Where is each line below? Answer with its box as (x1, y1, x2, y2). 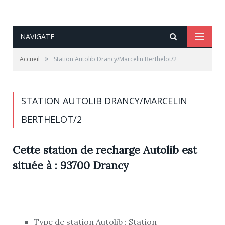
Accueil (20, 55, 40, 63)
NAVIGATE (20, 32, 54, 41)
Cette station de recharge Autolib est (13, 143, 197, 157)
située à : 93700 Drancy (13, 159, 129, 172)
